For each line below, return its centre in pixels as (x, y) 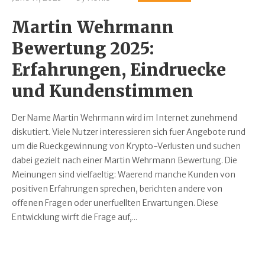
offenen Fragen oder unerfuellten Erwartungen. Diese (115, 203)
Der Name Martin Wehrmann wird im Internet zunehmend (125, 118)
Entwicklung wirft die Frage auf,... (75, 217)
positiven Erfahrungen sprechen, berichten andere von (117, 189)
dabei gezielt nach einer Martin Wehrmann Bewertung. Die (125, 161)
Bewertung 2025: (83, 49)
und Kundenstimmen (103, 91)
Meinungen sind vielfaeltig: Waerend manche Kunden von (124, 175)
